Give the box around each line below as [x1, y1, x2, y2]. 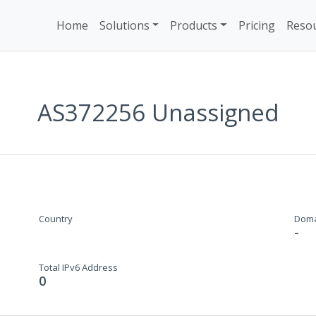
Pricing [238, 17, 275, 33]
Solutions [99, 17, 150, 33]
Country [38, 212, 73, 225]
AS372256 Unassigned [37, 97, 279, 128]
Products [170, 17, 218, 33]
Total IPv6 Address [38, 261, 118, 274]
